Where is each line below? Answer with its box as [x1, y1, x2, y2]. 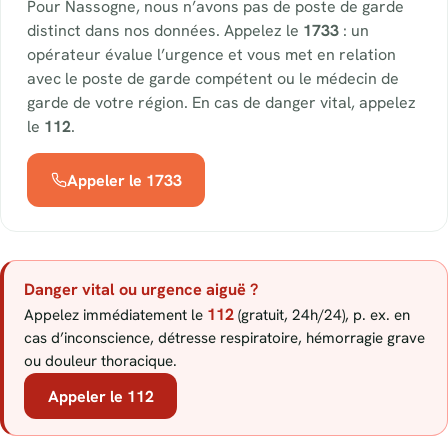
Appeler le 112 [47, 385, 154, 407]
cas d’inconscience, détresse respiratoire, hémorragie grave [24, 328, 425, 349]
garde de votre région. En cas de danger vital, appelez [27, 92, 416, 114]
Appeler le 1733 [66, 169, 182, 191]
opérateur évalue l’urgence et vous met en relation [27, 44, 396, 66]
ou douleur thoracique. [24, 351, 177, 372]
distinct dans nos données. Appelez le [27, 20, 303, 42]
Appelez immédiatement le [24, 305, 207, 326]
